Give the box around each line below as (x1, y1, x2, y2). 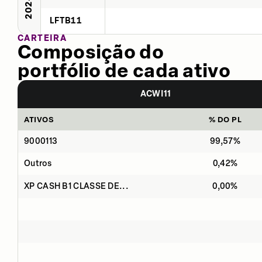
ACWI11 (140, 88, 171, 99)
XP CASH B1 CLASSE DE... (24, 181, 129, 191)
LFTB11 (50, 15, 82, 26)
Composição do (18, 40, 164, 63)
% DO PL (208, 115, 242, 124)
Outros (24, 158, 51, 168)
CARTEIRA (18, 33, 67, 43)
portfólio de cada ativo (18, 59, 230, 82)
